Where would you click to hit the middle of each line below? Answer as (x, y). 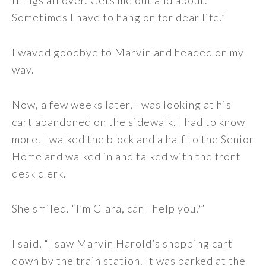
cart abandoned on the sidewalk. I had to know (129, 122)
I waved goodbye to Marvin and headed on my (128, 52)
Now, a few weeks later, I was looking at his (122, 104)
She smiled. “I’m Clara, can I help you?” (108, 208)
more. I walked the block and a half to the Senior (133, 139)
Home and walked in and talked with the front (126, 156)
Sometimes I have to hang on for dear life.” (119, 17)
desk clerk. (39, 173)
